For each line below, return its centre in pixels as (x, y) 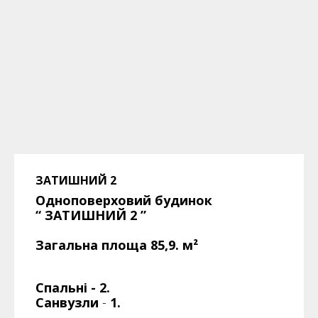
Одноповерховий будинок (124, 201)
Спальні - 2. (73, 288)
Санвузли (69, 303)
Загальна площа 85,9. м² (117, 245)
